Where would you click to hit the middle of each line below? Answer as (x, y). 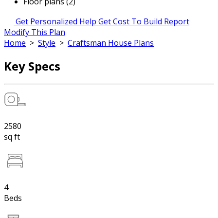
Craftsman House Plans (111, 43)
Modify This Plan (35, 32)
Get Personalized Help (56, 21)
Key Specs (32, 66)
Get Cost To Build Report (144, 21)
